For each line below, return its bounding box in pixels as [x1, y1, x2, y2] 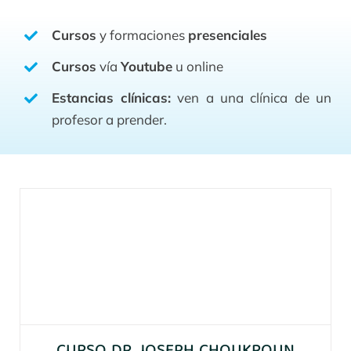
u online [172, 58, 223, 75]
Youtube [120, 58, 172, 75]
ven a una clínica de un [171, 89, 332, 107]
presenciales [187, 27, 267, 44]
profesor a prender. [51, 111, 167, 128]
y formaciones [96, 27, 188, 44]
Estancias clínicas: [51, 89, 172, 107]
